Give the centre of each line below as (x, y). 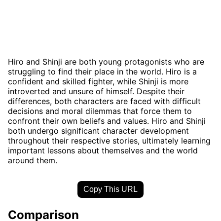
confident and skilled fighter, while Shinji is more (98, 81)
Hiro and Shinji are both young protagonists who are (106, 61)
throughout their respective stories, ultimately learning (109, 140)
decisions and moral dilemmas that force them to (100, 111)
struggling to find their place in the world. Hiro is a (102, 71)
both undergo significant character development (98, 130)
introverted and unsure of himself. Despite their (96, 91)
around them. (33, 160)
